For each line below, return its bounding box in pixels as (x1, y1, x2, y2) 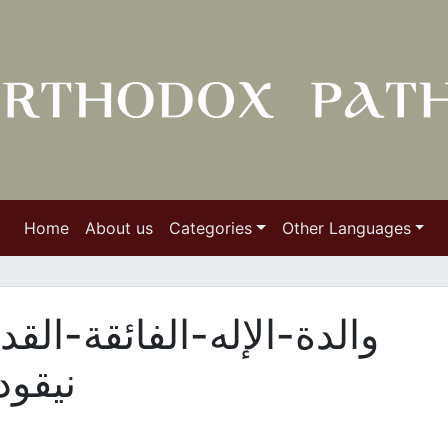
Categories (168, 218, 252, 238)
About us (84, 218, 153, 238)
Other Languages (281, 218, 411, 238)
